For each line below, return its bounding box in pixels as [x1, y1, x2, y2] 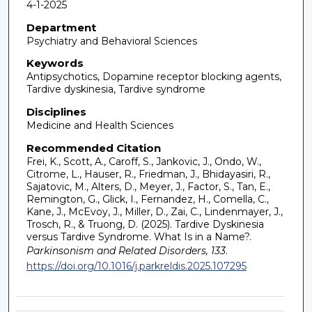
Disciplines [26, 104, 86, 118]
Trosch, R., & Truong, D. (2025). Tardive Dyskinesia [26, 217, 264, 231]
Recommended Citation [26, 141, 161, 155]
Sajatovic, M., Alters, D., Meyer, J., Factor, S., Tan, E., [26, 180, 270, 193]
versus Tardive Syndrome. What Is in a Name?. [26, 230, 251, 243]
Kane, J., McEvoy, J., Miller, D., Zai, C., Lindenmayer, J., [26, 205, 283, 218]
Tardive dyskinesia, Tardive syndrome [26, 83, 205, 96]
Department [26, 20, 96, 34]
